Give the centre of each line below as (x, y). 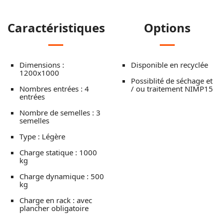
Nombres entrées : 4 (54, 89)
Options (167, 28)
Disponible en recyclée (169, 65)
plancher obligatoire (54, 208)
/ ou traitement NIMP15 (172, 89)
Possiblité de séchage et (172, 81)
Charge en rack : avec (56, 200)
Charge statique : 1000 (58, 153)
